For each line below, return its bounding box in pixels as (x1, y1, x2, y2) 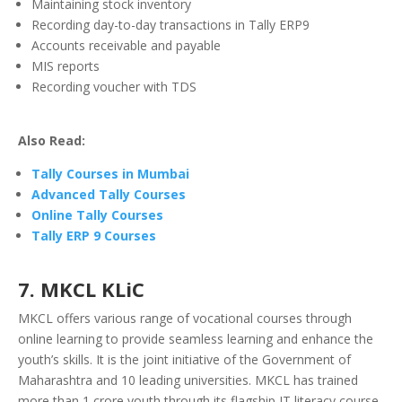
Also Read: (18, 132, 89, 150)
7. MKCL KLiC (18, 275, 150, 303)
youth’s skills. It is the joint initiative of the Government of (18, 351, 351, 369)
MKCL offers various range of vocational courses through (18, 310, 352, 328)
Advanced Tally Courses (31, 186, 186, 204)
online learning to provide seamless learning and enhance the (18, 330, 373, 348)
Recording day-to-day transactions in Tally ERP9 (31, 16, 310, 34)
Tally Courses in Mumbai (31, 165, 189, 183)
